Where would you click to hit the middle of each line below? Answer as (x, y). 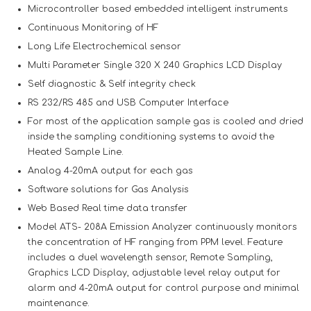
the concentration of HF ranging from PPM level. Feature (155, 242)
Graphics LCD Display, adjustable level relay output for (154, 273)
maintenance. (59, 303)
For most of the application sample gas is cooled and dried (166, 121)
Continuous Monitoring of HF (93, 28)
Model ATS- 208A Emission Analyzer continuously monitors (162, 227)
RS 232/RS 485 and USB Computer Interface (128, 103)
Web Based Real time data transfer (108, 208)
